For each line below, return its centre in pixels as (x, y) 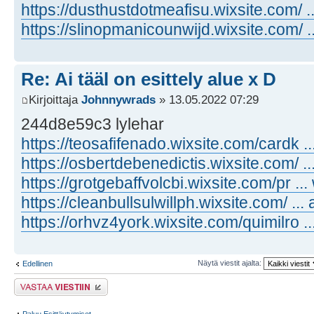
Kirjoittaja (55, 100)
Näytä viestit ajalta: (231, 262)
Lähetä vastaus (40, 282)
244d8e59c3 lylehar (93, 124)
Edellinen (37, 263)
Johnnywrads (118, 100)
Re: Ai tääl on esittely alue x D (149, 79)
